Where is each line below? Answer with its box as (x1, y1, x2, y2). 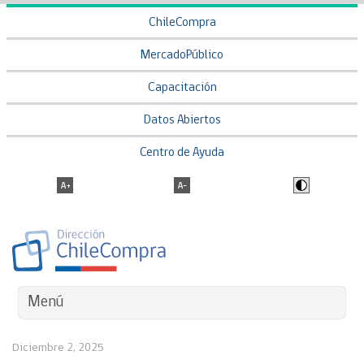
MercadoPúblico (141, 50, 223, 62)
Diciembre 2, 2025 (12, 342, 104, 354)
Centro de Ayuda (140, 147, 224, 159)
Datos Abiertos (143, 115, 221, 127)
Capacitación (147, 82, 217, 94)
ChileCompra (148, 17, 216, 29)
